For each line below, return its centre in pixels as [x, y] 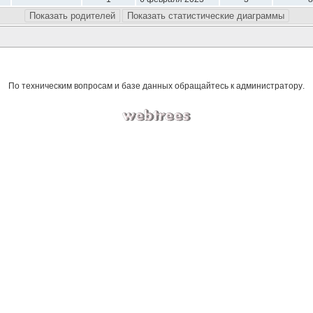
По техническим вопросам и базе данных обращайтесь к [122, 86]
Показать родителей [72, 16]
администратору [269, 86]
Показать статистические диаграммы [205, 16]
